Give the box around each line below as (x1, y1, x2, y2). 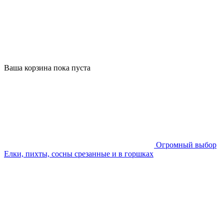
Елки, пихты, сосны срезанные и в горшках (4, 149, 153, 158)
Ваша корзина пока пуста (4, 63, 90, 72)
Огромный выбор (156, 140, 216, 149)
